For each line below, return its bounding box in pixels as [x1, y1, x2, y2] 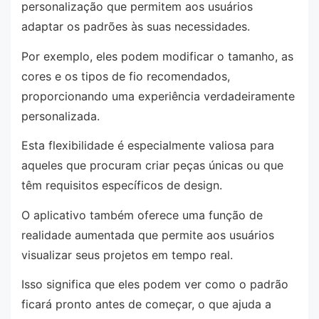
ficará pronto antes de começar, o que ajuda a [21, 297, 271, 312]
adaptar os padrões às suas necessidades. [21, 19, 250, 33]
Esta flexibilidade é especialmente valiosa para [21, 138, 274, 153]
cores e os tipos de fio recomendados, [21, 68, 230, 83]
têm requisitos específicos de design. [21, 178, 222, 193]
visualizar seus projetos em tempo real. [21, 247, 233, 262]
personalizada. [21, 108, 100, 123]
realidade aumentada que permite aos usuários [21, 227, 274, 242]
